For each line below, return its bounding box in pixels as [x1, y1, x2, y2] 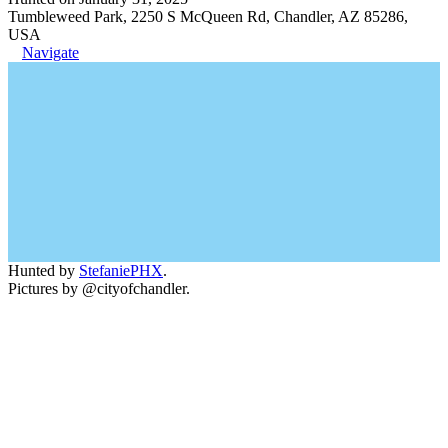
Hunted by [8, 261, 79, 279]
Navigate [22, 43, 79, 61]
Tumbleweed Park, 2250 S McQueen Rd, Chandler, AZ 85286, [8, 7, 408, 25]
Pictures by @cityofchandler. [8, 279, 190, 297]
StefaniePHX [79, 261, 163, 279]
